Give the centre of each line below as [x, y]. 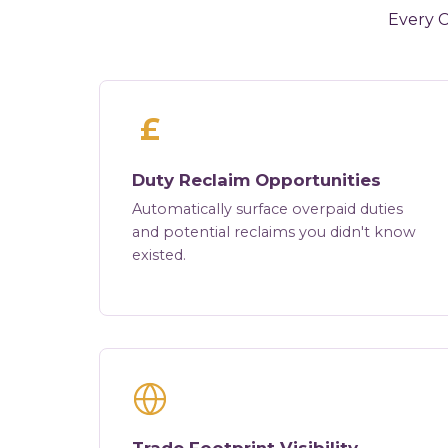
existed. [159, 255]
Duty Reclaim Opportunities [257, 180]
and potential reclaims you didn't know [274, 232]
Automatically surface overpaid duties [268, 209]
